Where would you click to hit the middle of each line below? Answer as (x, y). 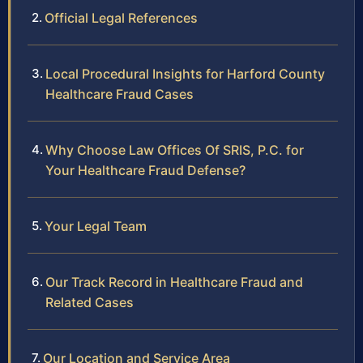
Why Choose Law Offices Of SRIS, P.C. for (175, 149)
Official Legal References (121, 17)
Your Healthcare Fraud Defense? (145, 170)
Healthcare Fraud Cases (120, 94)
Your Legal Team (96, 226)
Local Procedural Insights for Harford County (185, 73)
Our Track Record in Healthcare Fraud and (174, 282)
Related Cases (90, 302)
